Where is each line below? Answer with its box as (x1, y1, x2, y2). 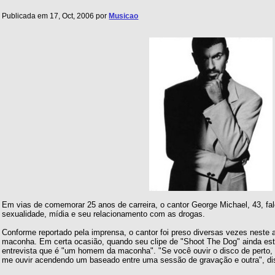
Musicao (109, 12, 139, 21)
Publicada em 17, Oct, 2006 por (2, 12, 109, 21)
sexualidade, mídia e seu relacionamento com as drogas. (2, 209, 206, 219)
